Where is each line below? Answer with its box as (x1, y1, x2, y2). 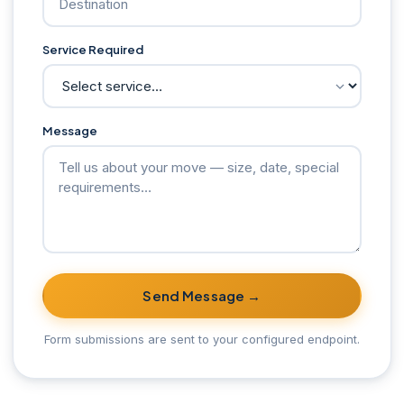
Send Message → (142, 287, 262, 305)
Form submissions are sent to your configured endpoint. (44, 332, 360, 347)
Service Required (42, 41, 143, 57)
